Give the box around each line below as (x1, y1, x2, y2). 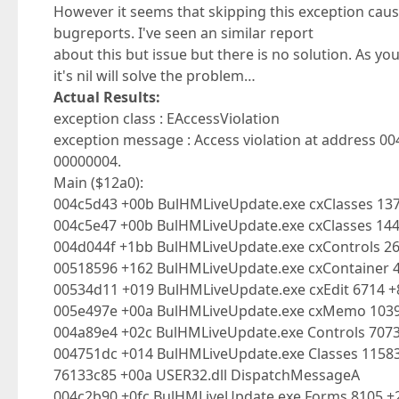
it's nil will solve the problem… (53, 66, 256, 85)
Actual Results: (53, 87, 160, 107)
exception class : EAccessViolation (53, 109, 280, 128)
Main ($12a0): (53, 173, 143, 192)
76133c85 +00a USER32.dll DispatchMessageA (53, 365, 360, 385)
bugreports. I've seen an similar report (53, 23, 313, 43)
